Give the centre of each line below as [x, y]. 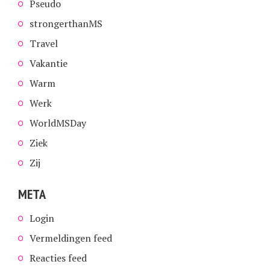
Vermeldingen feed [71, 238]
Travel [44, 43]
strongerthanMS [66, 23]
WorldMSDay [58, 123]
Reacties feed [58, 258]
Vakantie [49, 63]
